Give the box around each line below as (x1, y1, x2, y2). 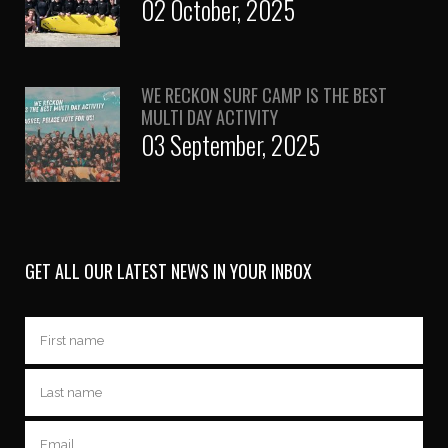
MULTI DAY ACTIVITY (141, 103, 278, 130)
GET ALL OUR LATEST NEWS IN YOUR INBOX (25, 257, 312, 284)
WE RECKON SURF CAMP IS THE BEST (141, 81, 387, 108)
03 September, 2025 (141, 125, 320, 163)
